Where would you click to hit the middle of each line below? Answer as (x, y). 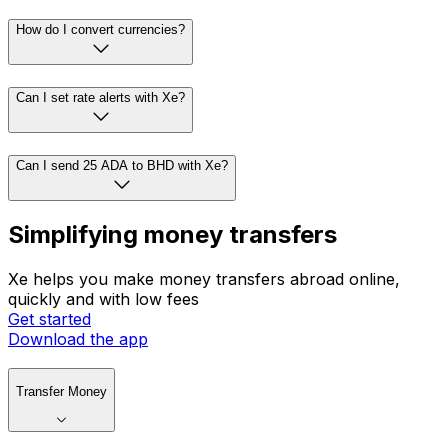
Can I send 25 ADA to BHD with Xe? (122, 165)
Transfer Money (61, 392)
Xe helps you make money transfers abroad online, (204, 279)
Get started (49, 319)
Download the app (78, 339)
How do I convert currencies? (100, 30)
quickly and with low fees (103, 299)
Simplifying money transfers (172, 235)
